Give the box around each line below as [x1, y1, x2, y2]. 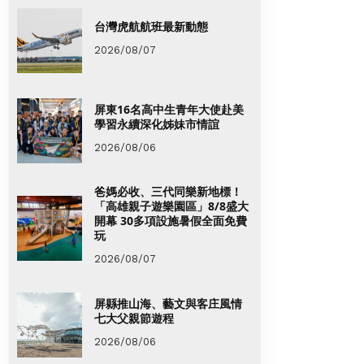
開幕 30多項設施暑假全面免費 [94, 213, 247, 229]
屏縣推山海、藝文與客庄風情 [94, 295, 242, 311]
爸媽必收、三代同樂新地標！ [94, 184, 242, 200]
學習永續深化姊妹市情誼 [94, 115, 219, 132]
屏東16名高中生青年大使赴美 [94, 101, 244, 117]
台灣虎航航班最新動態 [94, 18, 208, 34]
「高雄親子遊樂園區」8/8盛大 [94, 198, 249, 214]
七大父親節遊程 [94, 310, 174, 326]
